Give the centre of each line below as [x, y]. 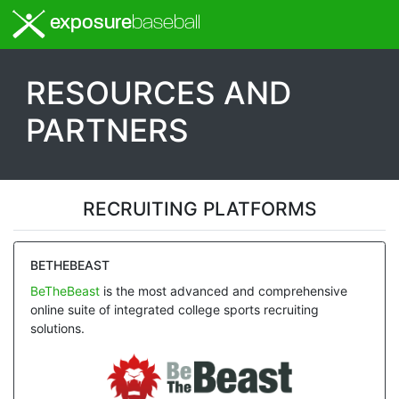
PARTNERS [107, 130]
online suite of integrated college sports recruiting [174, 310]
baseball [167, 24]
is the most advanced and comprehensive [223, 291]
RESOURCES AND [159, 92]
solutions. [57, 329]
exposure [89, 24]
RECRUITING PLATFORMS [199, 208]
